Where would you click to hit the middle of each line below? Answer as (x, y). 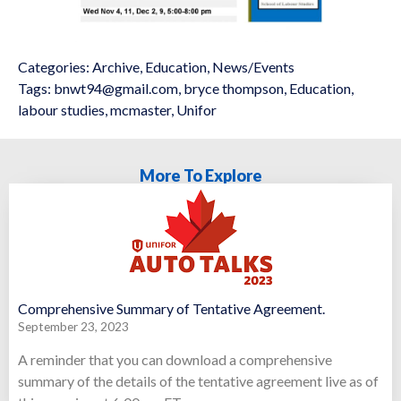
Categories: (54, 66)
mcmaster (141, 109)
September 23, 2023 (73, 327)
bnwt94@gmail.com (116, 88)
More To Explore (200, 175)
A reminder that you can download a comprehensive (175, 359)
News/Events (253, 66)
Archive (116, 66)
